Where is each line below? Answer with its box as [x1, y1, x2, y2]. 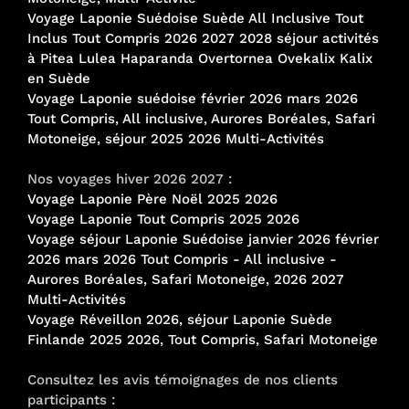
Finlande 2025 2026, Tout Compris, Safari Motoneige [27, 330, 378, 348]
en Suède [27, 69, 90, 87]
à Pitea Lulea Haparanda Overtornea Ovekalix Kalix [27, 49, 372, 67]
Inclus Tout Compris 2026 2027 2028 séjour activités [27, 29, 379, 47]
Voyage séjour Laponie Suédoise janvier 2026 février [27, 230, 379, 247]
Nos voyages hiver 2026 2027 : [27, 170, 232, 187]
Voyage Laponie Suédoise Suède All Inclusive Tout [27, 9, 363, 26]
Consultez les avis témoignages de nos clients [27, 371, 338, 388]
